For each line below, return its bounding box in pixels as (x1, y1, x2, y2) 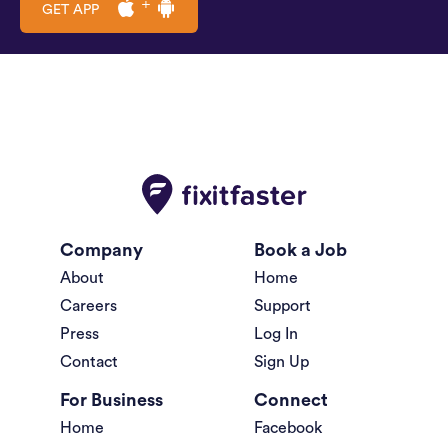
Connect (254, 391, 328, 410)
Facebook (254, 420, 322, 437)
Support (254, 298, 311, 315)
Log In (254, 326, 298, 343)
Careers (60, 298, 117, 315)
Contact (60, 354, 118, 371)
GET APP (42, 3, 99, 18)
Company (60, 241, 143, 260)
